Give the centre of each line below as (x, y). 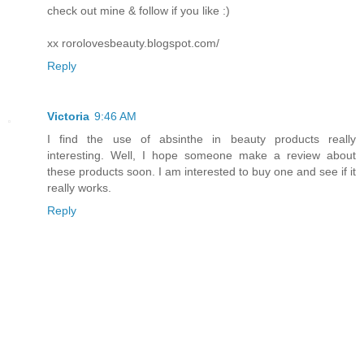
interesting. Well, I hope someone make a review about (201, 155)
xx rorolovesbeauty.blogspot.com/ (133, 43)
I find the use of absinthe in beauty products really (201, 139)
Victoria (68, 116)
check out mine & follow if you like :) (139, 10)
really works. (79, 187)
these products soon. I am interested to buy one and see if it (201, 171)
